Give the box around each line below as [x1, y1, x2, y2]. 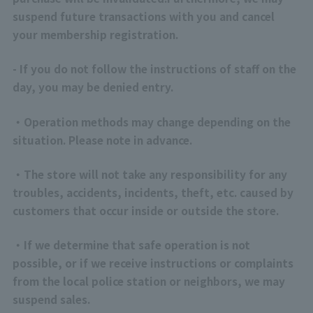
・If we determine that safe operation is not [12, 237, 250, 253]
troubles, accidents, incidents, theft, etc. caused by [12, 184, 293, 201]
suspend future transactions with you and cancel [12, 8, 275, 24]
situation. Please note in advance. [12, 131, 192, 147]
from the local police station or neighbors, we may [12, 273, 285, 289]
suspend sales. [12, 291, 90, 307]
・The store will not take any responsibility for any [12, 166, 287, 182]
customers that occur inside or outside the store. [12, 203, 279, 219]
